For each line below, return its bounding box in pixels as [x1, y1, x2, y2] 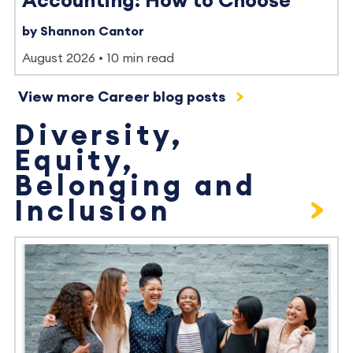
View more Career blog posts [18, 89, 229, 104]
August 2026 [22, 51, 95, 65]
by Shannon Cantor [22, 24, 144, 38]
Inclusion [14, 197, 171, 226]
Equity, [14, 147, 136, 176]
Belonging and [14, 172, 258, 201]
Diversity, [14, 121, 184, 150]
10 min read [106, 51, 174, 65]
